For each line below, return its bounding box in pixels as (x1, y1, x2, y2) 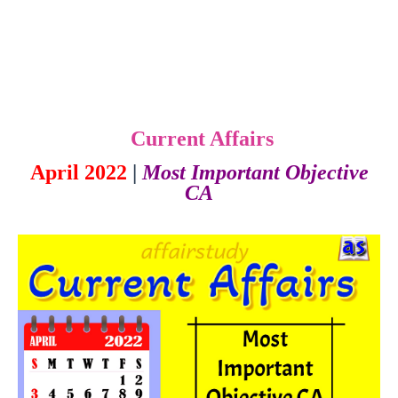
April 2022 (29, 161, 127, 184)
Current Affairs (124, 127, 274, 150)
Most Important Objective (141, 161, 369, 184)
